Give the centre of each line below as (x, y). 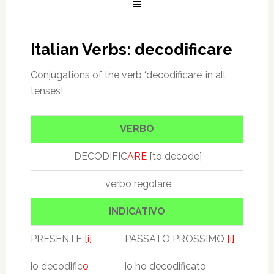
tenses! (46, 91)
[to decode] (175, 156)
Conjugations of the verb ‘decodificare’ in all (128, 75)
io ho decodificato (165, 266)
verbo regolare (137, 184)
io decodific (56, 266)
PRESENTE (56, 239)
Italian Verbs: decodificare (131, 50)
